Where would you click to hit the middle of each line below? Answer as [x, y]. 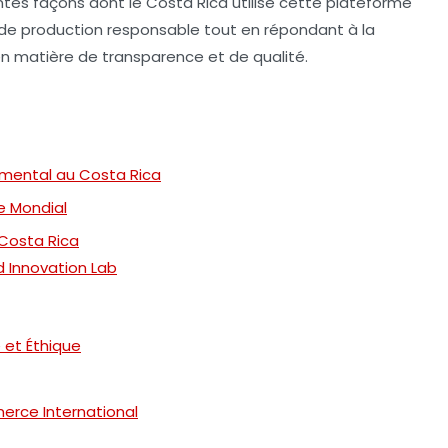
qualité [279, 57]
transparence [153, 57]
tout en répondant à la [287, 30]
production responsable [110, 30]
